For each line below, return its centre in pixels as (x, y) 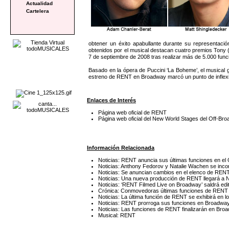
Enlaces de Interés (111, 100)
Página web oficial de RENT (133, 113)
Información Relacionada (121, 147)
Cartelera (38, 11)
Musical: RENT (117, 215)
